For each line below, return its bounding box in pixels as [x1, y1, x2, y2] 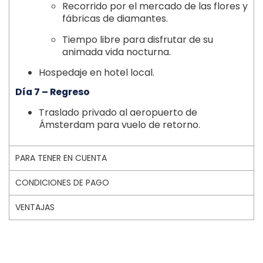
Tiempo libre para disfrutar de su [62, 32, 213, 46]
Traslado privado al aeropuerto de [39, 106, 197, 120]
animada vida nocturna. [62, 45, 171, 59]
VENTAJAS [15, 201, 55, 213]
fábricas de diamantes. [62, 12, 168, 26]
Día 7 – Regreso [15, 85, 90, 99]
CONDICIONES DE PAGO [15, 176, 109, 188]
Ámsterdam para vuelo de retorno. [39, 118, 200, 132]
